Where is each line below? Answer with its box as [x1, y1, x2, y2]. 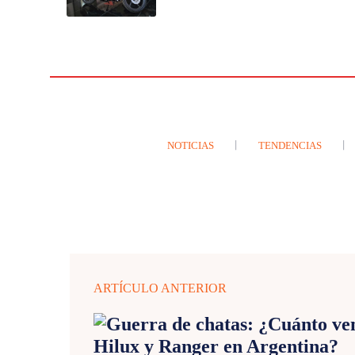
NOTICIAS [167, 139, 214, 151]
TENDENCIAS [258, 139, 322, 151]
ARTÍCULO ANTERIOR [94, 281, 227, 295]
